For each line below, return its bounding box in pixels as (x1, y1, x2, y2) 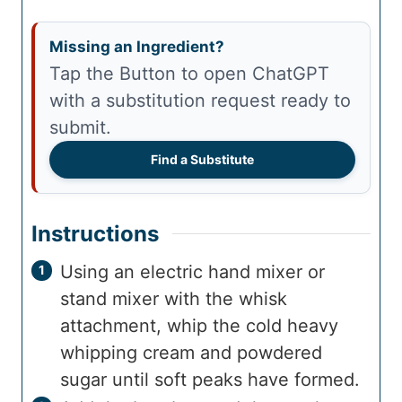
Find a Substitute (151, 151, 254, 167)
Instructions (31, 220, 159, 247)
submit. (49, 116, 111, 138)
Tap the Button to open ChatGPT (49, 62, 60, 84)
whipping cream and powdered (60, 341, 322, 363)
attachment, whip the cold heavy (60, 314, 338, 336)
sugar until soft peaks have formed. (60, 368, 360, 390)
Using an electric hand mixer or (60, 260, 325, 283)
